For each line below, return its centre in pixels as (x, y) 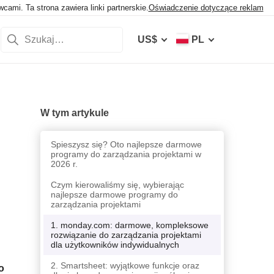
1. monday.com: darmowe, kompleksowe (130, 225)
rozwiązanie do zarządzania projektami (126, 235)
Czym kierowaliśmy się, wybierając (117, 185)
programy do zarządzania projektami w (126, 154)
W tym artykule (75, 113)
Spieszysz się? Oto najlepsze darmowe (126, 145)
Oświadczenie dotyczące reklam (206, 8)
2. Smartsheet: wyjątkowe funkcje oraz (125, 266)
